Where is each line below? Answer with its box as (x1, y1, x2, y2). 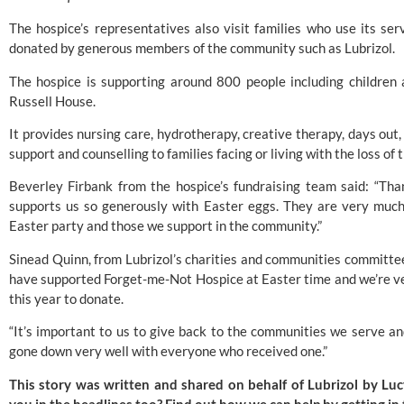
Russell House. (9, 92, 96, 109)
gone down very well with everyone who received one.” (9, 343, 327, 360)
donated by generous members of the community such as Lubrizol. (9, 40, 395, 57)
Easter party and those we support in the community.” (9, 217, 322, 234)
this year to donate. (9, 289, 124, 307)
